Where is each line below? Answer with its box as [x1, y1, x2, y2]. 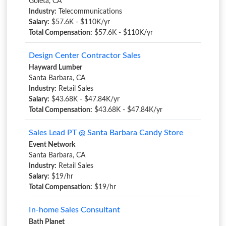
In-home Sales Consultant [29, 206, 120, 214]
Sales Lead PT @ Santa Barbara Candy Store [29, 129, 183, 137]
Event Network [29, 141, 75, 148]
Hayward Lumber [29, 64, 82, 71]
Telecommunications [56, 8, 122, 15]
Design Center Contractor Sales [29, 51, 141, 60]
